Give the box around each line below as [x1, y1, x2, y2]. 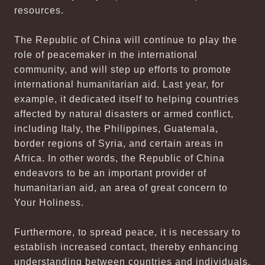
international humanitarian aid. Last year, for [14, 79, 224, 89]
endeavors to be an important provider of [14, 168, 206, 178]
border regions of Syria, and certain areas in [14, 138, 224, 148]
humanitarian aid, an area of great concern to [14, 183, 228, 193]
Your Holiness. [14, 198, 84, 208]
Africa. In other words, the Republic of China [14, 153, 225, 163]
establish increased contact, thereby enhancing [14, 242, 238, 252]
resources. [14, 5, 64, 15]
